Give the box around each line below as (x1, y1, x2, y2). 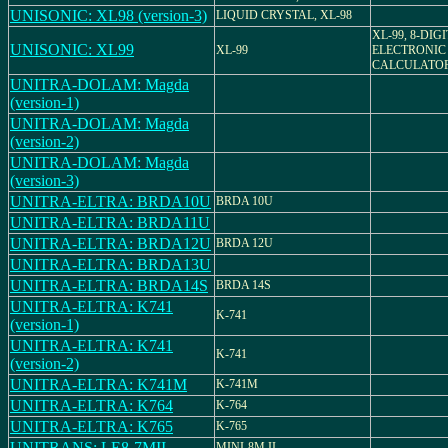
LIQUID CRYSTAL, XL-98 (216, 8, 352, 22)
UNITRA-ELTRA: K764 (10, 397, 173, 414)
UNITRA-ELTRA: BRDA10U (10, 193, 211, 210)
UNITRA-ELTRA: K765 (10, 418, 173, 435)
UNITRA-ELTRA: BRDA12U (10, 235, 211, 252)
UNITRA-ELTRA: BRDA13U (10, 256, 211, 273)
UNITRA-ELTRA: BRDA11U (10, 214, 210, 231)
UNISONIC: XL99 (10, 41, 134, 58)
